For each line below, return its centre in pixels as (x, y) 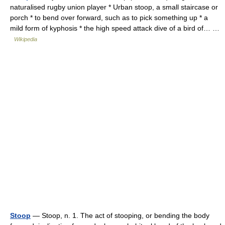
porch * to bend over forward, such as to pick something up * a (109, 18)
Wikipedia (26, 39)
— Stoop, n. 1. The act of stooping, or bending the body (120, 215)
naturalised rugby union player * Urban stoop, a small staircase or (114, 7)
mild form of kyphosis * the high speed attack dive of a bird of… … (115, 28)
